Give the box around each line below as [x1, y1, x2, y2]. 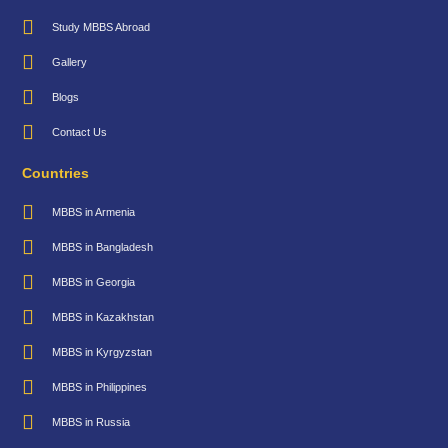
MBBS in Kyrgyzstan [52, 345, 153, 358]
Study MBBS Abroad [52, 21, 151, 34]
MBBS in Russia [52, 415, 131, 428]
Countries [22, 164, 90, 181]
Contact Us [52, 126, 108, 139]
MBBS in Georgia [52, 275, 136, 288]
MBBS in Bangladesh [52, 240, 154, 253]
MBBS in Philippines [52, 380, 148, 393]
